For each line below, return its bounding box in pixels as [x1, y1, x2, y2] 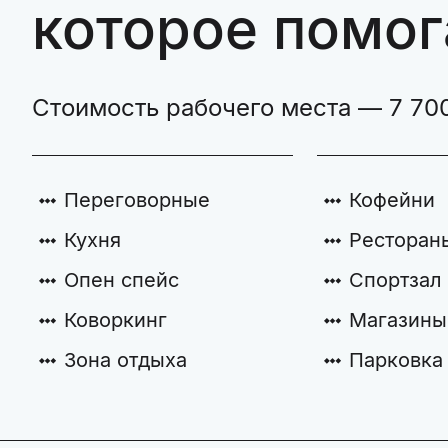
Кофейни [349, 188, 436, 212]
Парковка [349, 348, 444, 372]
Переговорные [64, 188, 210, 212]
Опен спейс [64, 268, 179, 292]
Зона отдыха [64, 348, 187, 372]
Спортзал [349, 268, 443, 292]
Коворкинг [64, 308, 167, 332]
